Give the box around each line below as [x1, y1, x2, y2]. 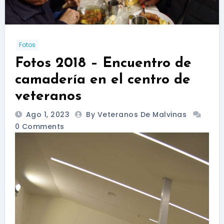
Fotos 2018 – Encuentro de [14, 56, 191, 71]
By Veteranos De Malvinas [86, 109, 189, 119]
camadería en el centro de [14, 73, 190, 87]
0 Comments [14, 121, 64, 131]
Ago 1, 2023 [23, 109, 70, 119]
